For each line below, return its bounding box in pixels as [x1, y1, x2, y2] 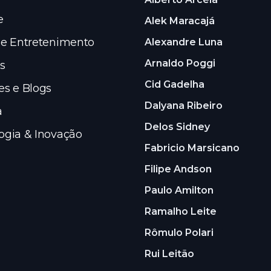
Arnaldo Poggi [145, 57, 215, 70]
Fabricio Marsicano [145, 142, 240, 154]
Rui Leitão [145, 248, 194, 260]
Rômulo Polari [145, 227, 214, 239]
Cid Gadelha [145, 79, 204, 91]
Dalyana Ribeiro [145, 100, 223, 112]
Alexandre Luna [145, 36, 223, 48]
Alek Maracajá [145, 15, 215, 27]
